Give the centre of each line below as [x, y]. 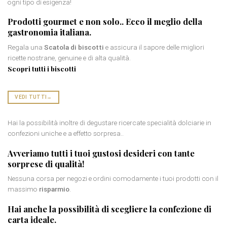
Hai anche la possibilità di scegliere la [83, 209]
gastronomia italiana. [49, 32]
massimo [23, 189]
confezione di [185, 209]
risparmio [54, 189]
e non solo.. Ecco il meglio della [140, 22]
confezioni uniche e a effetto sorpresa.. [66, 134]
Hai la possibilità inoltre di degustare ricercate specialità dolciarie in [109, 123]
